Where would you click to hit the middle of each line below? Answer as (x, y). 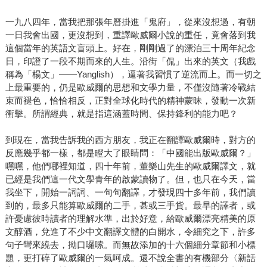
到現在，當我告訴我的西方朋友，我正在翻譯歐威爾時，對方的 (130, 140)
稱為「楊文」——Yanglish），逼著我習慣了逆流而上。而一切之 (133, 74)
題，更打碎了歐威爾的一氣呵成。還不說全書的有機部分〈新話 (130, 258)
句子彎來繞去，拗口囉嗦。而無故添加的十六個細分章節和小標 (130, 245)
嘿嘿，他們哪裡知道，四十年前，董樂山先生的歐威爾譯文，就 (130, 166)
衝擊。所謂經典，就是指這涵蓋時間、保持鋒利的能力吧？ (121, 114)
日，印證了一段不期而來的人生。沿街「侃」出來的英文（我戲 (130, 61)
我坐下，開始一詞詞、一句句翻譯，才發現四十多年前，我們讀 (130, 193)
